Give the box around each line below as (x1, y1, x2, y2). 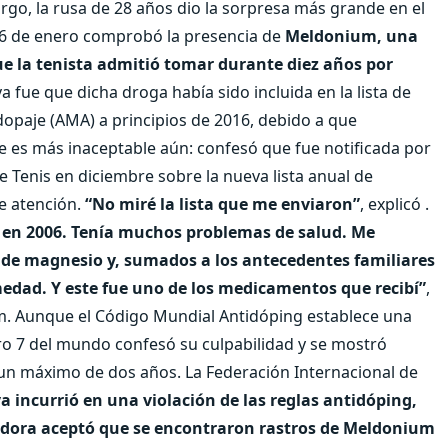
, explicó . (360, 192, 429, 215)
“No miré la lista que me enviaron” (85, 192, 360, 215)
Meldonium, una (285, 24, 418, 47)
